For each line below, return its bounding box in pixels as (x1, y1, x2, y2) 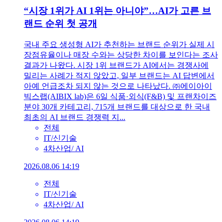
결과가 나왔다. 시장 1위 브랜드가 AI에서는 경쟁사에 (24, 60, 209, 69)
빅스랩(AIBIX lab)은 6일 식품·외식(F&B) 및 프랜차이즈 (24, 92, 217, 101)
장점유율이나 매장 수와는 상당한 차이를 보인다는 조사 (24, 50, 218, 59)
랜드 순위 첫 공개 (24, 18, 97, 29)
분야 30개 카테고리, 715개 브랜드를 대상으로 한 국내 (24, 102, 210, 111)
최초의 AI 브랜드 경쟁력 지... (24, 112, 125, 121)
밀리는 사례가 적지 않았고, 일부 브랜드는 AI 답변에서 (24, 71, 215, 80)
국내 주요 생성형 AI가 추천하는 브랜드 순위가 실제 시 (24, 40, 215, 49)
